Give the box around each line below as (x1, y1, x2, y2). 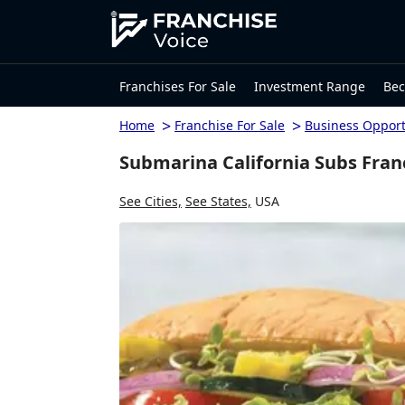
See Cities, (119, 192, 182, 210)
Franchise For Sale (174, 117, 285, 134)
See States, (185, 192, 251, 210)
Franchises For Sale (119, 77, 236, 95)
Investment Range (254, 77, 365, 95)
